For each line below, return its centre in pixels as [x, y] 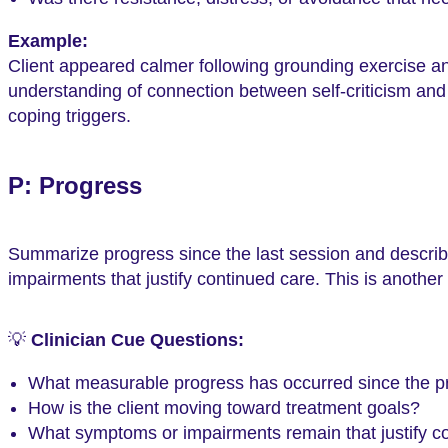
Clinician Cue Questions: [137, 340]
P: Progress [75, 185]
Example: [48, 40]
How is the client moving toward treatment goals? [224, 408]
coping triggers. [69, 115]
